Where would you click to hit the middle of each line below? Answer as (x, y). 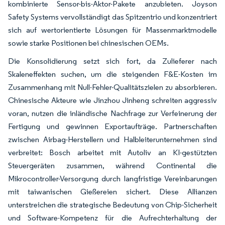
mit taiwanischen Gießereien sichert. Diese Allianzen (113, 191)
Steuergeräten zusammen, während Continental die (113, 165)
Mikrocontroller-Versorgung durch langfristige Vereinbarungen (113, 178)
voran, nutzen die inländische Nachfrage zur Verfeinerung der (113, 113)
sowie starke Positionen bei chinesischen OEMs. (88, 43)
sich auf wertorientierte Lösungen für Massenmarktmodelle (113, 30)
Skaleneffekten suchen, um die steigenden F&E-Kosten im (113, 74)
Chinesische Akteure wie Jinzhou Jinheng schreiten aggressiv (113, 100)
